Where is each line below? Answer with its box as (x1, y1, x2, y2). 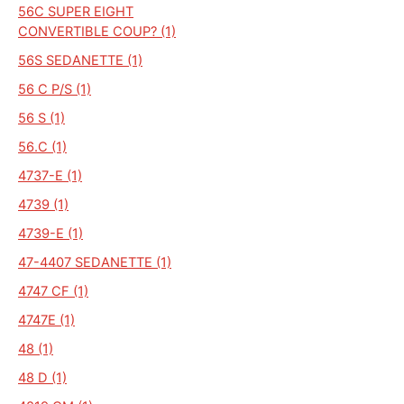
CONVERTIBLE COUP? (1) (18, 23, 176, 40)
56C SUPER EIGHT (18, 3, 133, 20)
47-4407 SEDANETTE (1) (18, 253, 171, 271)
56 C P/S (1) (18, 80, 91, 97)
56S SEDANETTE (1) (18, 51, 142, 69)
